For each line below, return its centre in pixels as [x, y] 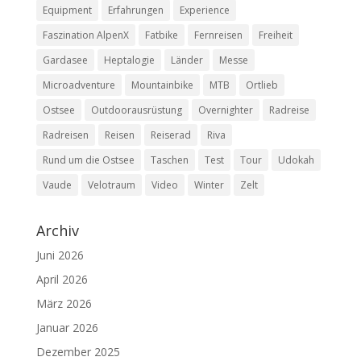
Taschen [169, 160]
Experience [204, 10]
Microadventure [79, 85]
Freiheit [275, 35]
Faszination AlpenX [85, 35]
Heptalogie [129, 60]
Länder [187, 60]
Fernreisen [218, 35]
